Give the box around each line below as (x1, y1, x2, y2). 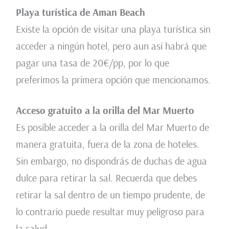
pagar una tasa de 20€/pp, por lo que (15, 56, 169, 69)
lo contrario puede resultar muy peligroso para (15, 204, 204, 218)
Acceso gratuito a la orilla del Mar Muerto (15, 103, 194, 117)
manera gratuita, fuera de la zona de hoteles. (15, 137, 199, 150)
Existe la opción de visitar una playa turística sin (15, 22, 211, 35)
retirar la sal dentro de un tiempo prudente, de (15, 188, 205, 201)
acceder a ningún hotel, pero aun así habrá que (15, 39, 207, 52)
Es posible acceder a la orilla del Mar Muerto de (15, 120, 209, 133)
